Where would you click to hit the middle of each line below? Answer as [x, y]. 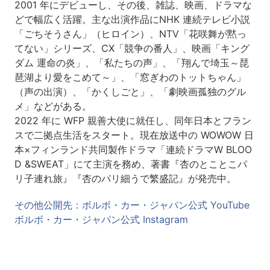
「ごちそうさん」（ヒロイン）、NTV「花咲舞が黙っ [130, 33]
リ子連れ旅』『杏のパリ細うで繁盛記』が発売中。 [125, 178]
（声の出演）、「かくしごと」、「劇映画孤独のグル [130, 91]
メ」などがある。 [53, 106]
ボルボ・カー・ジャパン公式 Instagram [101, 219]
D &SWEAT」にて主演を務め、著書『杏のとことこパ [130, 164]
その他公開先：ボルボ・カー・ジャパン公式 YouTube [132, 205]
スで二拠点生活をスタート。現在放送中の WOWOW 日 [134, 135]
